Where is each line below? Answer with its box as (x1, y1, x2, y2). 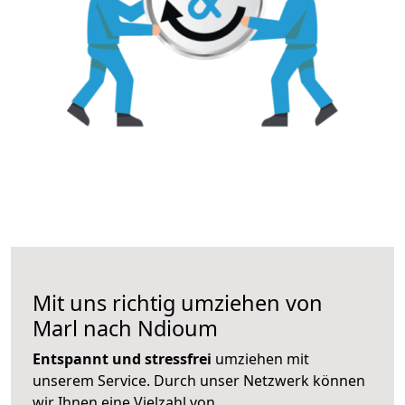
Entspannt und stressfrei (33, 348, 212, 369)
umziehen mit (212, 348, 309, 369)
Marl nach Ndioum (33, 313, 218, 343)
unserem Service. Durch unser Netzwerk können (33, 370, 365, 391)
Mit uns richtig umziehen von (33, 287, 323, 317)
